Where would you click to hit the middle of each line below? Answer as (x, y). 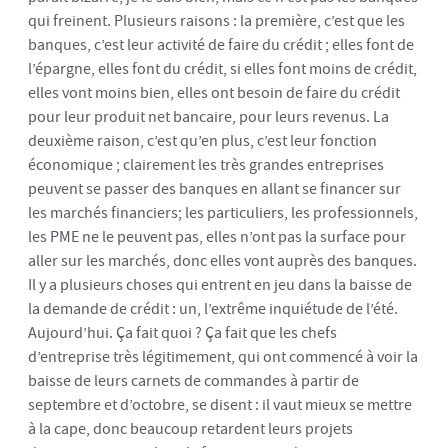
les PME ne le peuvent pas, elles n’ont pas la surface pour (217, 237)
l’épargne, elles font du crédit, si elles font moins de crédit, (222, 69)
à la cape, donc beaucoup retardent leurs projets (190, 429)
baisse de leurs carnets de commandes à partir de (193, 381)
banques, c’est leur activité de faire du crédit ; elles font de (221, 45)
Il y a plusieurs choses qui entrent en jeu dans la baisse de (220, 285)
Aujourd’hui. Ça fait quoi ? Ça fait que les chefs (182, 333)
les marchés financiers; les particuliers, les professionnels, (223, 213)
